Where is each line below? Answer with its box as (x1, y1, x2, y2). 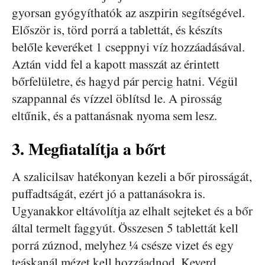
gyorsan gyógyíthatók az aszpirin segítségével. (12, 4, 245, 21)
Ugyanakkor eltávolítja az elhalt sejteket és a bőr (12, 202, 253, 219)
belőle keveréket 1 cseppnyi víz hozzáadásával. (12, 38, 245, 55)
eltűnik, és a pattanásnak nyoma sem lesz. (12, 106, 217, 124)
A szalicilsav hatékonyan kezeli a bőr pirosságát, (12, 167, 252, 185)
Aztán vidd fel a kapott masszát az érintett (12, 55, 219, 72)
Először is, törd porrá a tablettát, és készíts (12, 21, 222, 38)
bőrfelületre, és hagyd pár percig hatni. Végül (12, 72, 238, 89)
